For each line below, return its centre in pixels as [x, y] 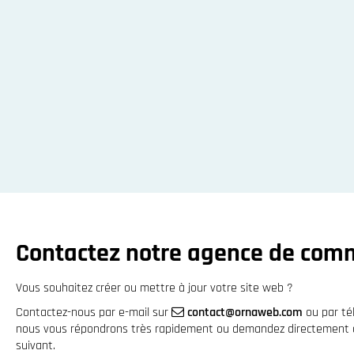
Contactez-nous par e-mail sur [94, 312]
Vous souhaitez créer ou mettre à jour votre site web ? [154, 288]
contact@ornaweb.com [245, 312]
